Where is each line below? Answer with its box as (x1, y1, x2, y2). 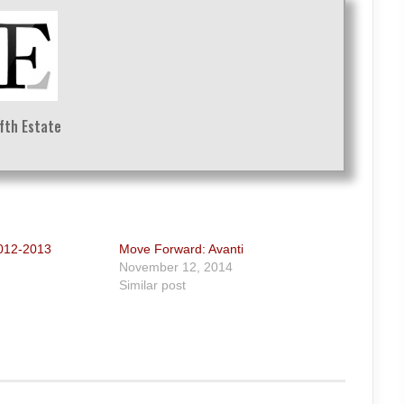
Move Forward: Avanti (119, 242, 244, 257)
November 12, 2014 (119, 260, 234, 275)
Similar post (119, 278, 187, 293)
